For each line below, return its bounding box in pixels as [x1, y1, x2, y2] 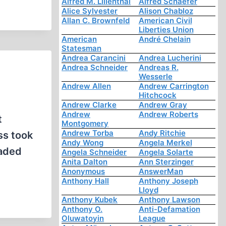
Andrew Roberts [138, 109, 198, 120]
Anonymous [62, 166, 105, 177]
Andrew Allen [62, 81, 111, 91]
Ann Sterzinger [138, 157, 194, 167]
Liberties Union [138, 25, 194, 35]
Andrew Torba [62, 128, 114, 138]
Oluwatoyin [62, 213, 104, 223]
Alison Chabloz [138, 6, 193, 16]
